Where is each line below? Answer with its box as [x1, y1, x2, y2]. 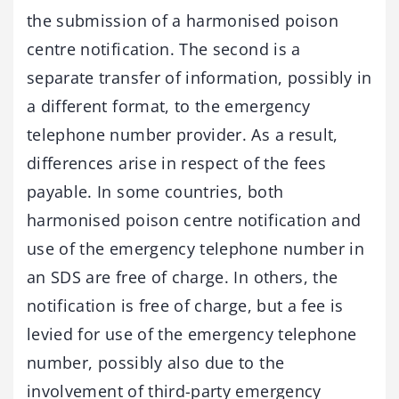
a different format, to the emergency [27, 94, 311, 117]
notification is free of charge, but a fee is [27, 294, 344, 316]
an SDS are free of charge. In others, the [27, 265, 338, 288]
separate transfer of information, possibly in [27, 66, 372, 88]
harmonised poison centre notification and [27, 208, 362, 231]
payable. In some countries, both [27, 180, 284, 202]
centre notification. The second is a [27, 37, 301, 60]
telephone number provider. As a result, [27, 123, 338, 145]
